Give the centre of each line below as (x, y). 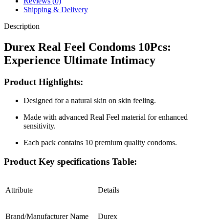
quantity (28, 24)
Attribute (19, 190)
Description (22, 26)
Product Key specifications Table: (70, 162)
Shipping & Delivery (56, 9)
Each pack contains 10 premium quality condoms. (100, 143)
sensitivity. (40, 126)
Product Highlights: (44, 82)
